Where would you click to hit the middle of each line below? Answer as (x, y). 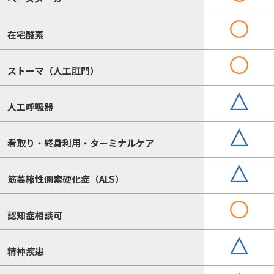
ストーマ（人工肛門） (53, 70)
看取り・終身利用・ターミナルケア (80, 143)
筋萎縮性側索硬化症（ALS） (65, 179)
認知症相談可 (35, 215)
